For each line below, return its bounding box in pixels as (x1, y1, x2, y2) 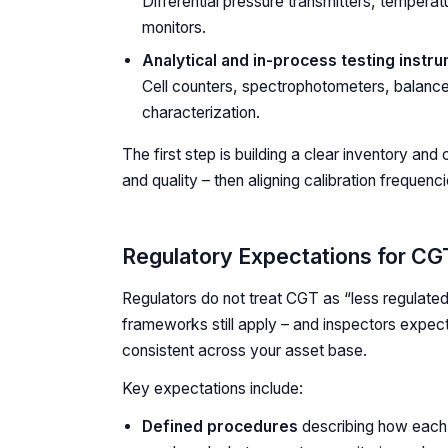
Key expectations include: (122, 378, 303, 398)
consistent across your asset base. (122, 340, 367, 360)
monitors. (142, 18, 206, 38)
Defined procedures (142, 416, 298, 436)
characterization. (142, 102, 260, 122)
